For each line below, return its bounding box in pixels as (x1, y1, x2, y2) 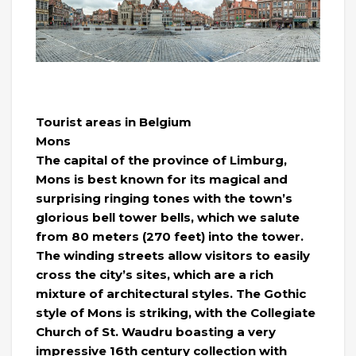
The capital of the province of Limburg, (36, 153, 287, 168)
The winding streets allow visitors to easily (36, 248, 310, 264)
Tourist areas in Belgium (36, 114, 192, 130)
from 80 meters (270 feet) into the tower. (36, 229, 304, 245)
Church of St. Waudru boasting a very (36, 324, 276, 340)
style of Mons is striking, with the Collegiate (36, 305, 315, 321)
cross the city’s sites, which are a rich (36, 267, 273, 283)
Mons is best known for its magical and (36, 172, 288, 188)
